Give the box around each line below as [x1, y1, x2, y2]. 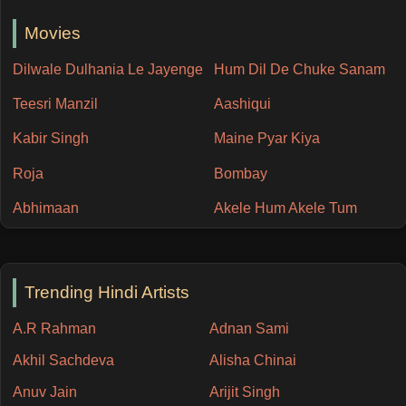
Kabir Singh [12, 130, 89, 147]
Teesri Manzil [12, 96, 98, 112]
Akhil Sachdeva [12, 352, 114, 368]
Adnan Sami [208, 320, 289, 336]
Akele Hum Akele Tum [213, 199, 357, 216]
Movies [24, 24, 82, 43]
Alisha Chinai [208, 352, 296, 368]
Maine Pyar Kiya [213, 130, 320, 147]
